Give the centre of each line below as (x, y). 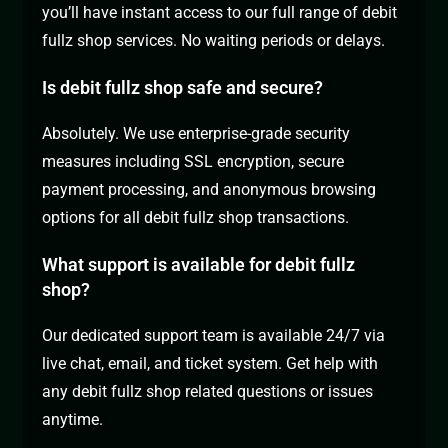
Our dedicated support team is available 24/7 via (214, 336)
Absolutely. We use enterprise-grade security (196, 134)
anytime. (73, 420)
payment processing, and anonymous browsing (209, 190)
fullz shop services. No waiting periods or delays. (214, 41)
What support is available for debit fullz (199, 265)
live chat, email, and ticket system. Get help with (210, 364)
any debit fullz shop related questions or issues (208, 392)
